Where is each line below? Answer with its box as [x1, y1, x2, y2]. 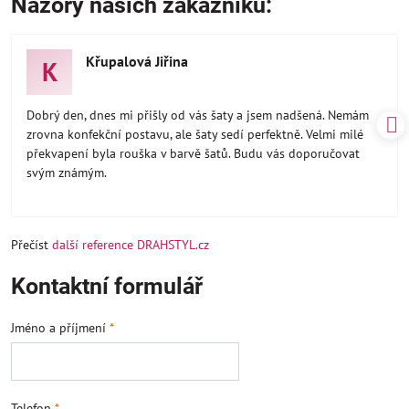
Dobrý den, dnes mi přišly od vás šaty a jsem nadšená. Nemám [26, 106, 369, 123]
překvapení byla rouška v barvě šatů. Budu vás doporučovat [26, 144, 360, 162]
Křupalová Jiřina [86, 51, 188, 70]
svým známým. [26, 163, 107, 181]
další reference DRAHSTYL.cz [52, 236, 209, 253]
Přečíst [11, 236, 52, 253]
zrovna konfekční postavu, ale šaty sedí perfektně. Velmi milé [26, 125, 363, 142]
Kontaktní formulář [11, 272, 203, 299]
